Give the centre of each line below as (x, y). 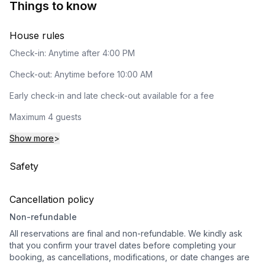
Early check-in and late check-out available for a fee (112, 96)
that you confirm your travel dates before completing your (123, 245)
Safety (24, 166)
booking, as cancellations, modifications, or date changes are (130, 257)
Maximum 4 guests (46, 117)
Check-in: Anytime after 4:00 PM (72, 53)
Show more (32, 138)
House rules (37, 35)
